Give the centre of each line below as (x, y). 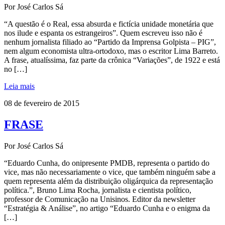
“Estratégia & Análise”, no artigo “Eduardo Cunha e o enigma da (107, 208)
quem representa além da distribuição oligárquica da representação (108, 181)
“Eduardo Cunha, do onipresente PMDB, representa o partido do (107, 163)
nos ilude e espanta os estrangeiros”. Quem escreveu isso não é (103, 33)
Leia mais (19, 86)
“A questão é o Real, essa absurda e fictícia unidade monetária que (109, 24)
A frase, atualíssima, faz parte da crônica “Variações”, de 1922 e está (112, 60)
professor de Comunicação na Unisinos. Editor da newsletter (100, 199)
